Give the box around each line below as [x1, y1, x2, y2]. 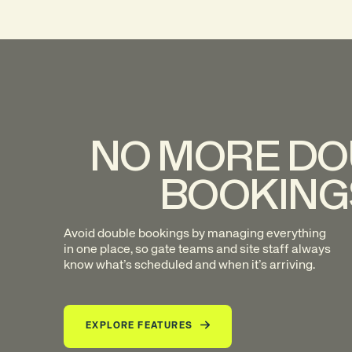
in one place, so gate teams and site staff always [64, 244, 331, 256]
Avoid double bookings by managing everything [64, 228, 326, 240]
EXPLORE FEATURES [86, 321, 193, 331]
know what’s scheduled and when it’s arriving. [64, 259, 315, 272]
